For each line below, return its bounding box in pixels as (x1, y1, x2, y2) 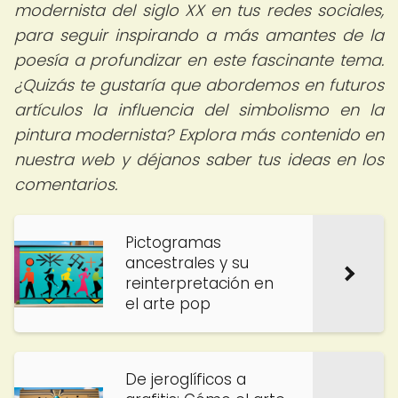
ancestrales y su (125, 252, 249, 274)
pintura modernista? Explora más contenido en (14, 123, 384, 146)
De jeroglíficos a (125, 369, 246, 390)
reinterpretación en (125, 273, 274, 294)
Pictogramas (125, 232, 221, 253)
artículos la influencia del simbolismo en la (14, 99, 384, 121)
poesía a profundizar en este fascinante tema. (14, 49, 384, 71)
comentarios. (14, 173, 117, 195)
